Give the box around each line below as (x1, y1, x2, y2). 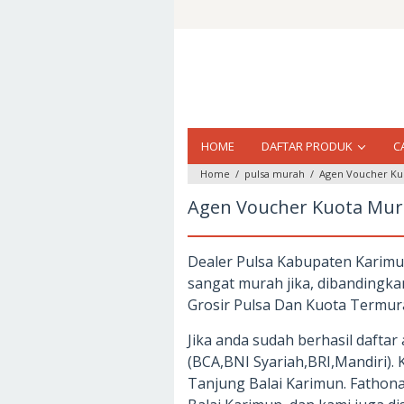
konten (174, 44, 223, 64)
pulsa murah (244, 167, 305, 180)
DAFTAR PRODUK (262, 138, 353, 154)
